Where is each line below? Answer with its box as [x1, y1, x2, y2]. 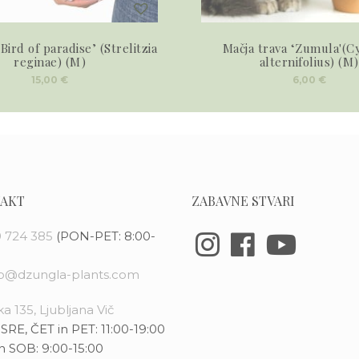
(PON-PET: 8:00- [55, 228, 155, 244]
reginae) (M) [14, 53, 87, 70]
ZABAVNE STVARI [192, 192, 295, 209]
